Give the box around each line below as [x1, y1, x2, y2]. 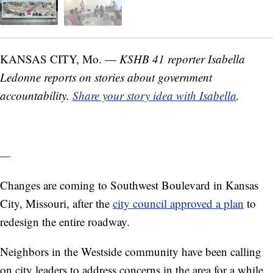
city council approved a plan [113, 195, 244, 211]
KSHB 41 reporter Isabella [119, 51, 245, 66]
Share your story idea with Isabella [73, 87, 236, 103]
